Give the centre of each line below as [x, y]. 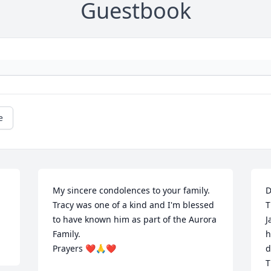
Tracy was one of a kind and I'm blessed [134, 205]
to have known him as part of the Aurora [135, 220]
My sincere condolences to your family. [132, 191]
